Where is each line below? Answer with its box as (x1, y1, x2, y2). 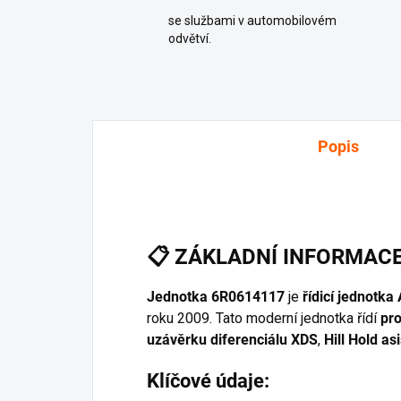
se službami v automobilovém (168, 13, 337, 28)
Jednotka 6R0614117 (147, 287, 285, 305)
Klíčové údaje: (147, 369, 269, 392)
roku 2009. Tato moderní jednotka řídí (147, 309, 377, 327)
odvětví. (168, 31, 211, 46)
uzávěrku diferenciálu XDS (147, 330, 318, 348)
